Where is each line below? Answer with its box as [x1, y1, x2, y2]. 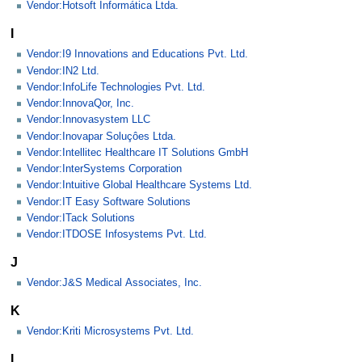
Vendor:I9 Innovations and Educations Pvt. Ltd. [27, 48, 248, 61]
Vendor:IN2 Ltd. [27, 65, 99, 77]
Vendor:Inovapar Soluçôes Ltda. [27, 130, 176, 142]
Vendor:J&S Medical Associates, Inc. [27, 277, 202, 289]
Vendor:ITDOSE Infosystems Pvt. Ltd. [27, 229, 207, 241]
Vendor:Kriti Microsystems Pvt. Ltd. [27, 326, 194, 338]
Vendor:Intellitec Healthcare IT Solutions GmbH [27, 146, 248, 158]
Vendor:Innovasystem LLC [27, 114, 150, 126]
